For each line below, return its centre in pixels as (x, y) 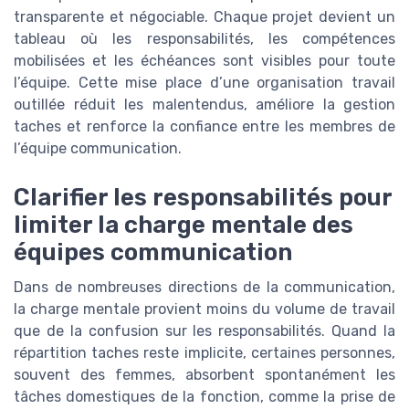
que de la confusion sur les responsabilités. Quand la (204, 330)
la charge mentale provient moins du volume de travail (204, 309)
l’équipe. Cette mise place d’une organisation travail (204, 82)
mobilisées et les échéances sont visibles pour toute (204, 60)
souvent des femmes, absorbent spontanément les (204, 374)
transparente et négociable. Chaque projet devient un (204, 16)
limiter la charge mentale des (184, 224)
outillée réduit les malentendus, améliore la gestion (204, 104)
